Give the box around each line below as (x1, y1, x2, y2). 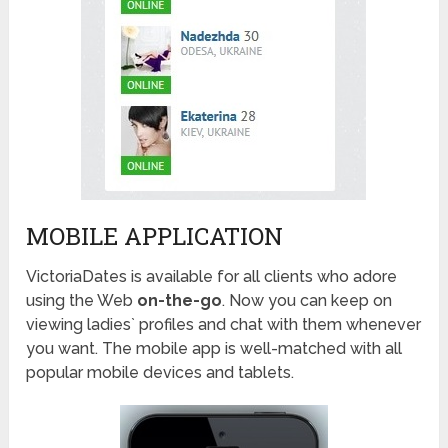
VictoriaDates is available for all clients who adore (26, 266, 398, 286)
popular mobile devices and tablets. (26, 362, 295, 382)
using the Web (26, 290, 138, 310)
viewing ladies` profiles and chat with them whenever (26, 314, 422, 334)
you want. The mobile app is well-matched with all (26, 338, 403, 358)
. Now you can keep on (222, 290, 393, 310)
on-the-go (137, 290, 223, 310)
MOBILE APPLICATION (26, 219, 284, 252)
